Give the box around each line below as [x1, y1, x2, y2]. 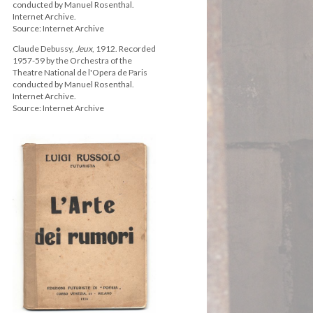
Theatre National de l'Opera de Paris [13, 67, 147, 78]
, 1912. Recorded [92, 43, 156, 54]
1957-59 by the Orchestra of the [13, 55, 132, 66]
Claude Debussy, [13, 43, 75, 54]
